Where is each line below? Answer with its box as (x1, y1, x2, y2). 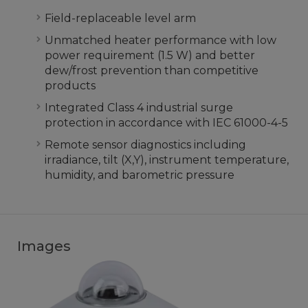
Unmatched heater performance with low (45, 34, 276, 47)
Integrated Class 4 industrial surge (45, 101, 233, 114)
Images (17, 238, 71, 254)
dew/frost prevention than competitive (45, 64, 258, 77)
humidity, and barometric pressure (45, 168, 234, 181)
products (45, 79, 96, 92)
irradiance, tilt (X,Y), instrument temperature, (45, 153, 289, 166)
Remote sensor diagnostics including (45, 138, 246, 151)
